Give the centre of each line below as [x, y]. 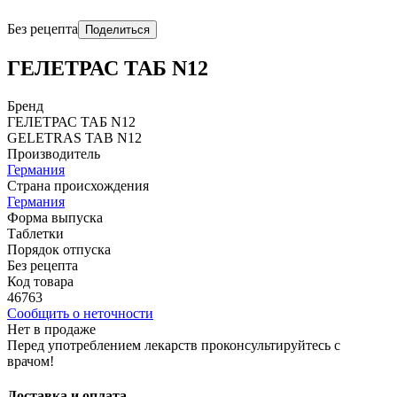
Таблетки [35, 233]
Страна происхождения [78, 185]
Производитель [54, 153]
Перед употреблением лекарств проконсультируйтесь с [174, 345]
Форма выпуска [55, 217]
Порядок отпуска [59, 249]
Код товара [40, 281]
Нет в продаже [51, 329]
